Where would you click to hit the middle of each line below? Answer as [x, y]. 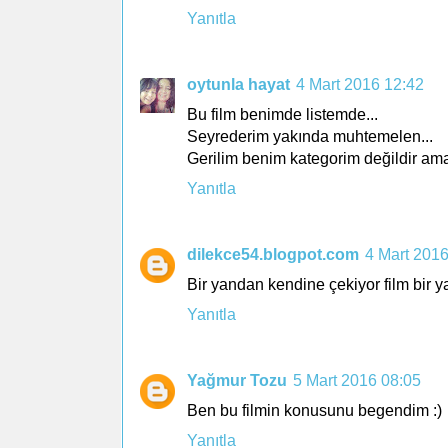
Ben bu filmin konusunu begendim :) [314, 410]
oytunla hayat [238, 84]
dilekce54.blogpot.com [273, 254]
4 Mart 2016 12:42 [360, 84]
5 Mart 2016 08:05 [357, 380]
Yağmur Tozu [237, 380]
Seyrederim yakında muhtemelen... [310, 136]
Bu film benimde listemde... [282, 114]
